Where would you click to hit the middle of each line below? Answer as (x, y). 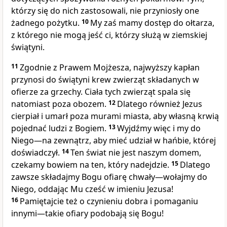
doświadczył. (36, 153)
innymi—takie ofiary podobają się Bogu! (87, 214)
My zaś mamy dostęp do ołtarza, (152, 23)
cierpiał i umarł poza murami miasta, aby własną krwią (115, 116)
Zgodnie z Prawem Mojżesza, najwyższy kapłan (110, 68)
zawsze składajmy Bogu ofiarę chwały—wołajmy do (109, 177)
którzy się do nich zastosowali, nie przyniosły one (105, 11)
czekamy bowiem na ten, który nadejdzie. (91, 165)
